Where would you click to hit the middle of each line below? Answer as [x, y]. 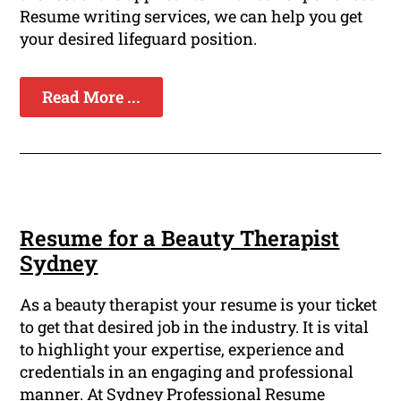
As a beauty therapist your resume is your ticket [199, 305]
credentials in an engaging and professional [187, 372]
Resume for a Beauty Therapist [180, 239]
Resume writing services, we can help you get [192, 17]
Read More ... [92, 97]
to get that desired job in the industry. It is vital [195, 327]
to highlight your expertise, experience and [183, 350]
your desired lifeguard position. [139, 39]
